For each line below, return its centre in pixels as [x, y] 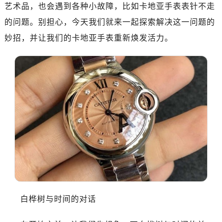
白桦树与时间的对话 [58, 199]
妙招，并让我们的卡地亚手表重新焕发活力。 [88, 38]
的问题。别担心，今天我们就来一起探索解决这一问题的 [110, 22]
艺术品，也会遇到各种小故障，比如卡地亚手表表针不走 [110, 6]
